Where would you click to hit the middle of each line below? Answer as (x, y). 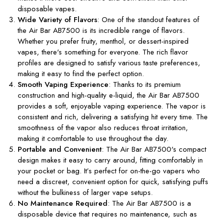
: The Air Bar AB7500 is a (150, 203)
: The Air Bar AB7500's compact (154, 149)
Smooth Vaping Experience (63, 84)
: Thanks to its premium (145, 84)
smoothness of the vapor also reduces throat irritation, (103, 127)
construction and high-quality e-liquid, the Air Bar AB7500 (109, 95)
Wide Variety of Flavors (58, 19)
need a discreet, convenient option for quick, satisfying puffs (113, 181)
